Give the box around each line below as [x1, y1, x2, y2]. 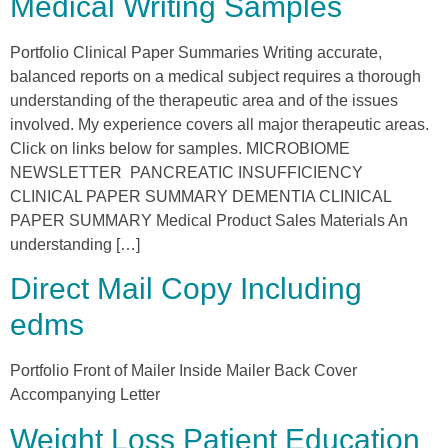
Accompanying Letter [10, 386, 160, 404]
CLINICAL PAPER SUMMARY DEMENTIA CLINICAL [10, 188, 391, 206]
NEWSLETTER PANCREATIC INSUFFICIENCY [10, 164, 363, 182]
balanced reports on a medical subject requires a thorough [10, 68, 421, 86]
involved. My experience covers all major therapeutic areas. [10, 116, 429, 134]
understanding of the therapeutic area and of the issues [10, 92, 398, 110]
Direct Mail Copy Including [10, 272, 362, 306]
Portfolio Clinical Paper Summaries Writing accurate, [10, 44, 382, 62]
